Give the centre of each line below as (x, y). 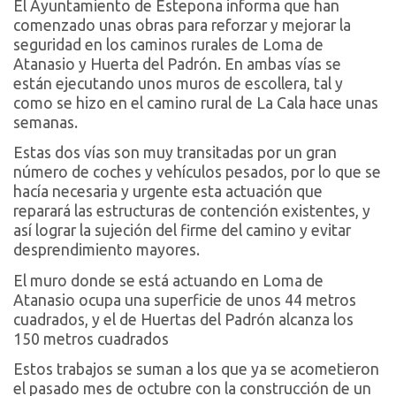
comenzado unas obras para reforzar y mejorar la (182, 25)
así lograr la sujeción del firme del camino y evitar (182, 231)
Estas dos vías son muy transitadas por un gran (175, 153)
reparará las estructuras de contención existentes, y (192, 211)
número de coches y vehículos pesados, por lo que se (197, 172)
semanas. (46, 122)
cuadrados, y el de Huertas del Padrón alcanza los (183, 319)
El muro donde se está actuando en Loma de (168, 280)
